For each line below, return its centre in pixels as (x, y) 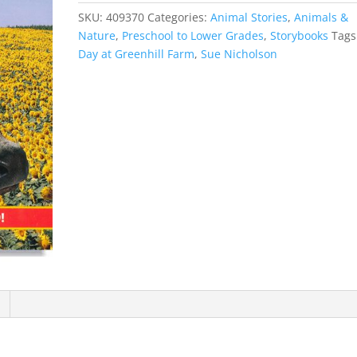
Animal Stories (249, 17)
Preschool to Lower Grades (193, 35)
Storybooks (300, 35)
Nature (97, 35)
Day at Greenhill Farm (137, 54)
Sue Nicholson (239, 54)
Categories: (179, 17)
